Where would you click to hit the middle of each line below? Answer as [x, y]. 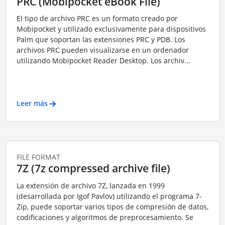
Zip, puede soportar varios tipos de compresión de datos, [112, 206]
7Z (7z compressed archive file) [93, 168]
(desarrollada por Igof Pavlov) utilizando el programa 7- [109, 196]
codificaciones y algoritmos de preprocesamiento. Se [105, 217]
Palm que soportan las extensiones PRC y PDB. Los [101, 39]
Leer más [32, 103]
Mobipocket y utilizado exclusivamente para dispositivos [111, 29]
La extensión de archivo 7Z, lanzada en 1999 [90, 185]
